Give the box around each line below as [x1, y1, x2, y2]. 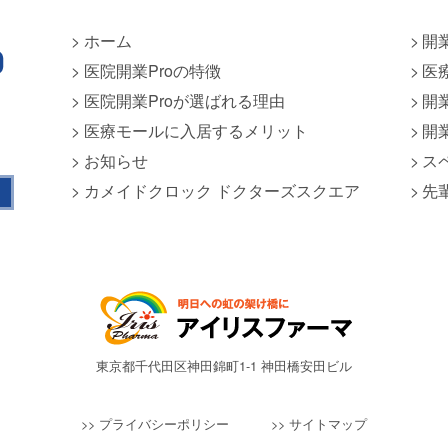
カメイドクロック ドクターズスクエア [83, 178, 360, 202]
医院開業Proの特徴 [83, 58, 221, 82]
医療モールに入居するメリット [83, 118, 308, 142]
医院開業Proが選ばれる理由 [83, 88, 285, 112]
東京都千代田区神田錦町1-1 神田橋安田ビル [96, 355, 352, 375]
